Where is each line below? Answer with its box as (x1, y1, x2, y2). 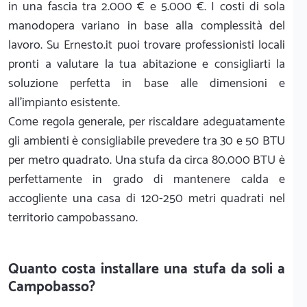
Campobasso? (8, 275, 95, 299)
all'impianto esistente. (8, 92, 120, 113)
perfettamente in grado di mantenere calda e (8, 169, 285, 190)
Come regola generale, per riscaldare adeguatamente (8, 111, 285, 132)
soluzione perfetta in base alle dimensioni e (8, 73, 285, 94)
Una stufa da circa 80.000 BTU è (114, 149, 286, 171)
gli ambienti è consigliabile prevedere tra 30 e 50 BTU (8, 130, 285, 151)
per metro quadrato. (8, 149, 112, 171)
